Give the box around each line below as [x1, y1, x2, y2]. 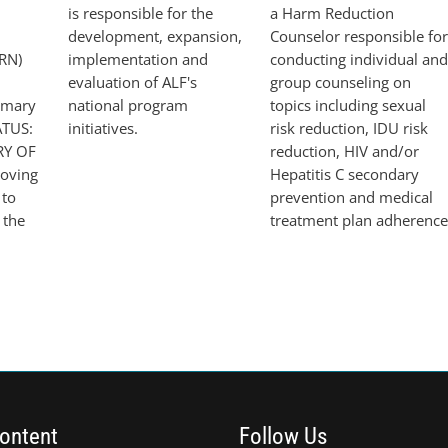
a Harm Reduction [270, 2, 394, 23]
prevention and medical [270, 186, 433, 207]
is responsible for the [68, 2, 213, 23]
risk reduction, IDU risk [270, 117, 428, 138]
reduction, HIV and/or [270, 140, 419, 161]
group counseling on [270, 71, 411, 92]
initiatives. [68, 117, 142, 138]
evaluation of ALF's [68, 71, 197, 92]
